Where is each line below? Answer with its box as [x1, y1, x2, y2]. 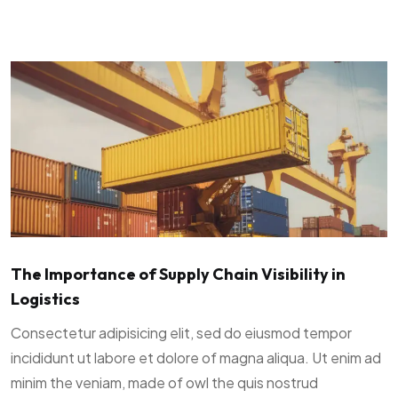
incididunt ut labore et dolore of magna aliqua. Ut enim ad [11, 348, 381, 368]
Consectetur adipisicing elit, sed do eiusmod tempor [11, 323, 352, 343]
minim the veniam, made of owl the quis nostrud [11, 373, 318, 393]
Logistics [11, 289, 80, 310]
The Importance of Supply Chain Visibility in [11, 264, 346, 285]
